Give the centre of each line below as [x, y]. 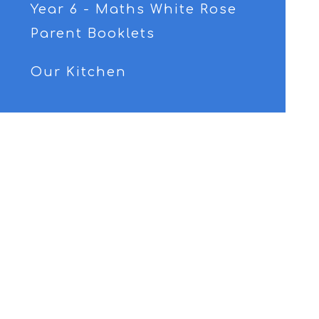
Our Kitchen [79, 72]
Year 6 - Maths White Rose [134, 9]
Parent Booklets [93, 33]
